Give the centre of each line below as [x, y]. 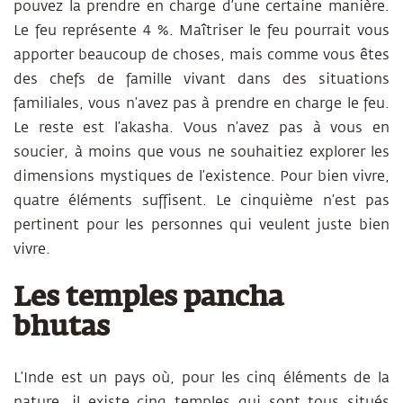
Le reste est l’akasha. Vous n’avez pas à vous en [201, 128]
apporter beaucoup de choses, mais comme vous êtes [201, 55]
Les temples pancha [148, 299]
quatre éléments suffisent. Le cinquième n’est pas [201, 201]
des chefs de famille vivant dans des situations [201, 79]
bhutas [62, 328]
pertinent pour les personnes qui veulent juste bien [201, 225]
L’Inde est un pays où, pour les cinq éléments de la [201, 378]
